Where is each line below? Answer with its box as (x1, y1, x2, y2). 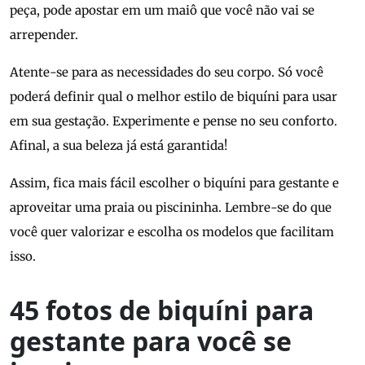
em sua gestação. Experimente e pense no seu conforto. (10, 113, 337, 130)
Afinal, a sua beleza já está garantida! (10, 138, 227, 154)
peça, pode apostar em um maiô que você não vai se (10, 2, 314, 19)
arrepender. (10, 27, 78, 43)
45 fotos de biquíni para (10, 292, 314, 328)
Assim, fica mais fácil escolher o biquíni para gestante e (10, 175, 339, 191)
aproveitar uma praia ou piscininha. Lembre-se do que (10, 200, 332, 216)
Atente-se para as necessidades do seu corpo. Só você (10, 64, 323, 81)
